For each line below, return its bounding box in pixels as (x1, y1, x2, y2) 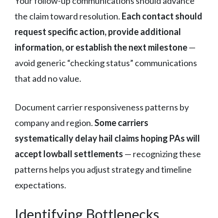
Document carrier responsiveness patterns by (15, 101, 189, 112)
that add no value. (15, 73, 81, 84)
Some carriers (94, 117, 148, 128)
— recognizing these (123, 148, 201, 159)
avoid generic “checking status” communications (15, 57, 197, 68)
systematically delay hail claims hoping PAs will (15, 132, 200, 144)
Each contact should (122, 10, 202, 21)
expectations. (15, 179, 66, 190)
